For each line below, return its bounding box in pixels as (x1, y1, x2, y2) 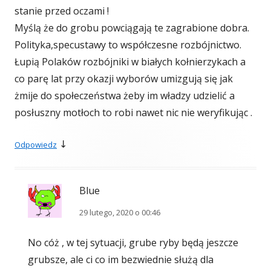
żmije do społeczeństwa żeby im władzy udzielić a (15, 89, 235, 103)
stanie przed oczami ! (15, 4, 109, 18)
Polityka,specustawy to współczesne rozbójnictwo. (15, 38, 241, 52)
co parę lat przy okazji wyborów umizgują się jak (15, 72, 233, 86)
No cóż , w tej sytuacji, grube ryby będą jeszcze (28, 236, 238, 250)
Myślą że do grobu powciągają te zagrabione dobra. (15, 21, 249, 35)
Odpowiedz (15, 139, 57, 151)
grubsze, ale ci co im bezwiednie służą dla (28, 253, 214, 267)
